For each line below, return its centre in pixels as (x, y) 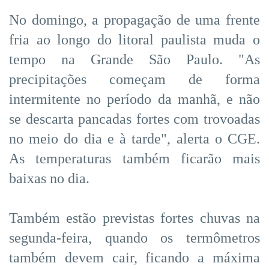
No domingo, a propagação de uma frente (134, 20)
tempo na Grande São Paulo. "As (134, 59)
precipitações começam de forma (134, 79)
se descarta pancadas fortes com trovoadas (134, 119)
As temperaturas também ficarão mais (134, 158)
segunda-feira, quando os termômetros (134, 237)
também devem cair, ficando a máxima (134, 257)
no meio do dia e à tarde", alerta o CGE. (134, 138)
